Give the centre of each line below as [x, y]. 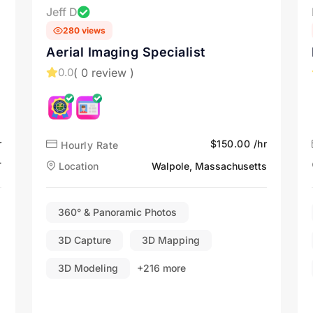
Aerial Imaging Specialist [126, 52]
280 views [84, 30]
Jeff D [62, 12]
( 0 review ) [104, 72]
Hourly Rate [88, 145]
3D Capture [85, 240]
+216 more [161, 268]
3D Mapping [171, 240]
